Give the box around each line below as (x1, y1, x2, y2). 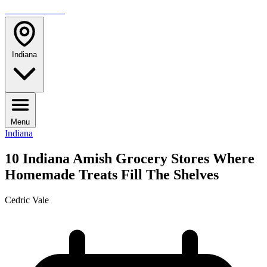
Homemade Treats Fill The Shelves (5, 166, 219, 182)
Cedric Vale (5, 194, 49, 205)
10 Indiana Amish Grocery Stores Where (5, 150, 254, 166)
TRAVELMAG (5, 5, 65, 15)
